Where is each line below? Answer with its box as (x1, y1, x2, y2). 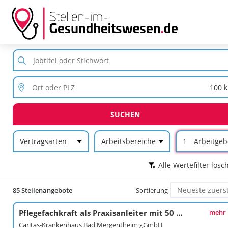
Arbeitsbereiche (101, 136, 156, 146)
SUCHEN (110, 109, 140, 119)
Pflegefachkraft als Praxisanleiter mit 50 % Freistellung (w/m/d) (176, 208, 183, 218)
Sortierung (136, 185, 168, 195)
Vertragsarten (19, 136, 67, 146)
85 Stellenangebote (12, 185, 72, 195)
